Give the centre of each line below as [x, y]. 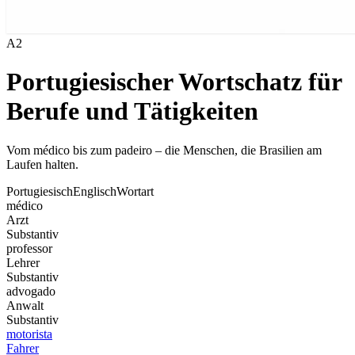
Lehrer [23, 262]
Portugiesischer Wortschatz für [174, 82]
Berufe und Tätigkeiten [132, 111]
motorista [29, 334]
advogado [31, 291]
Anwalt [25, 305]
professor [29, 248]
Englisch [95, 191]
